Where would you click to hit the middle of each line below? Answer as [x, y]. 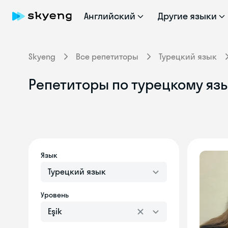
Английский [110, 16]
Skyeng [42, 56]
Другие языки [187, 16]
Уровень [55, 195]
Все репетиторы [107, 56]
